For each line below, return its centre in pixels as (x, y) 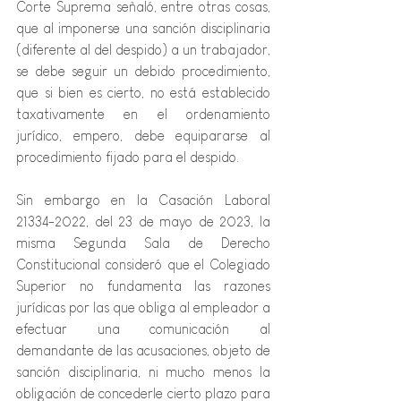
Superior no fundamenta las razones (143, 286)
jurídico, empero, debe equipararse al (143, 136)
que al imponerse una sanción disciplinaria (143, 29)
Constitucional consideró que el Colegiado (143, 265)
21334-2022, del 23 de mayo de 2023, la (143, 222)
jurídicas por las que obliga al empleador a (143, 308)
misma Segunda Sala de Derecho (143, 243)
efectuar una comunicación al (143, 329)
